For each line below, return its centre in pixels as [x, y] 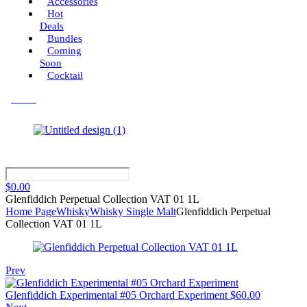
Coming [64, 51]
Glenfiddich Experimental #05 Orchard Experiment [116, 295]
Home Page [31, 211]
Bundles [64, 38]
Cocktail [65, 75]
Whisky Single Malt [133, 211]
